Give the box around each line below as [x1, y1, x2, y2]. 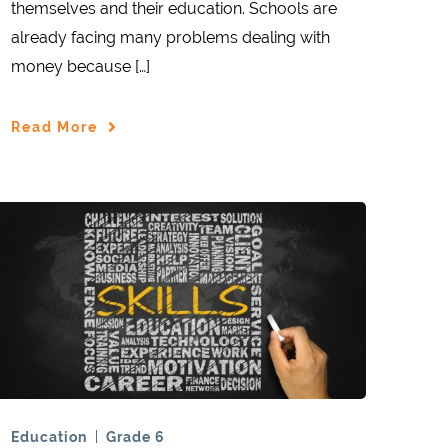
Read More [11, 118, 98, 135]
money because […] [11, 57, 150, 77]
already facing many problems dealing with [11, 28, 330, 48]
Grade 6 [106, 428, 165, 445]
